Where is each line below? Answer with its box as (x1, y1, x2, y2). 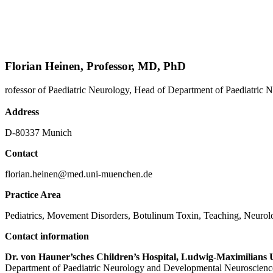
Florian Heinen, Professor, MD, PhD (5, 60, 186, 73)
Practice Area (5, 189, 61, 200)
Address (5, 106, 39, 117)
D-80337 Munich (5, 127, 72, 138)
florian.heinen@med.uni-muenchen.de (5, 168, 152, 179)
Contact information (5, 230, 89, 241)
